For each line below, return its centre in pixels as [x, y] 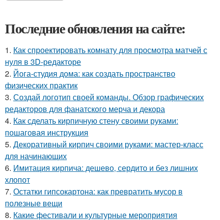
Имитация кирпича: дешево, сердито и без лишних [106, 168]
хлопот [17, 180]
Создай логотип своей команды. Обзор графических [109, 97]
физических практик [41, 85]
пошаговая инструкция [47, 133]
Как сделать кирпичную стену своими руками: [96, 121]
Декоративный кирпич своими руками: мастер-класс [108, 144]
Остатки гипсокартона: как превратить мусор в [98, 192]
